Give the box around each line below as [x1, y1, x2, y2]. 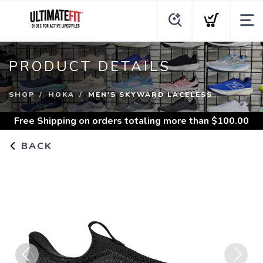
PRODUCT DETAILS [9, 57, 171, 76]
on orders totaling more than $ [76, 114, 217, 127]
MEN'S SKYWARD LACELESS [88, 90, 213, 99]
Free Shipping [14, 114, 76, 127]
